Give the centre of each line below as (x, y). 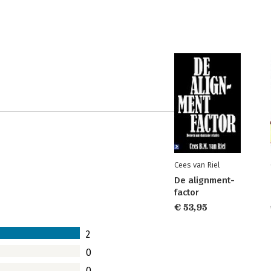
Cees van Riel (197, 165)
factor (187, 192)
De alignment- (204, 180)
